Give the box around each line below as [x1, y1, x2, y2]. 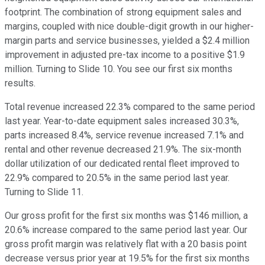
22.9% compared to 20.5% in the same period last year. [5, 172, 230, 184]
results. [5, 77, 35, 89]
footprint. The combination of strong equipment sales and [5, 7, 241, 18]
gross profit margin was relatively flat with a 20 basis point [5, 238, 247, 250]
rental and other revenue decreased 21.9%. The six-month [5, 144, 241, 156]
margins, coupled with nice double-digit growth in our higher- [5, 21, 254, 33]
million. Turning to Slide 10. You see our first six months [5, 63, 232, 75]
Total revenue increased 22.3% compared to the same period [5, 101, 255, 113]
